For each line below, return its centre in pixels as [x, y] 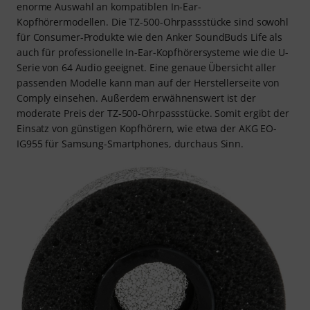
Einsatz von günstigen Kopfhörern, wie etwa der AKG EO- [147, 129]
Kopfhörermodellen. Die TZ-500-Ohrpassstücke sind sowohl [153, 22]
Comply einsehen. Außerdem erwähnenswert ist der [136, 98]
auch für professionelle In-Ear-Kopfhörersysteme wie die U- [153, 53]
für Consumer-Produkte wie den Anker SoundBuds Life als [150, 37]
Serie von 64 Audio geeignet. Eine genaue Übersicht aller [146, 68]
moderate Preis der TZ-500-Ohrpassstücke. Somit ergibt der [153, 113]
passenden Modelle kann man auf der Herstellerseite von [148, 83]
